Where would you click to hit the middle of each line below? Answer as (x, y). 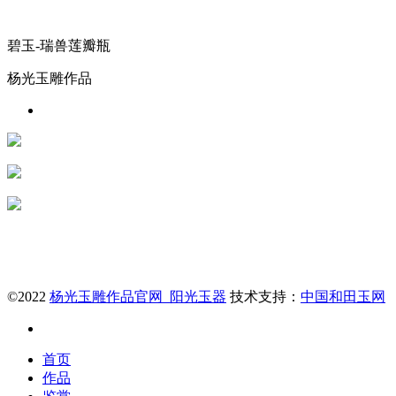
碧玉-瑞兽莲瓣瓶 (59, 46)
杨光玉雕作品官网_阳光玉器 (138, 297)
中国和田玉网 (343, 297)
